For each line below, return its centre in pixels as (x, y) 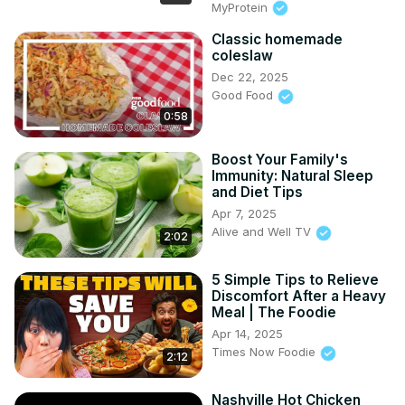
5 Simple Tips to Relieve (295, 280)
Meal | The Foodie (274, 313)
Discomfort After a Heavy (299, 297)
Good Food (244, 95)
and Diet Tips (257, 193)
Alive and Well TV (263, 232)
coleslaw (242, 56)
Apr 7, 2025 (244, 214)
